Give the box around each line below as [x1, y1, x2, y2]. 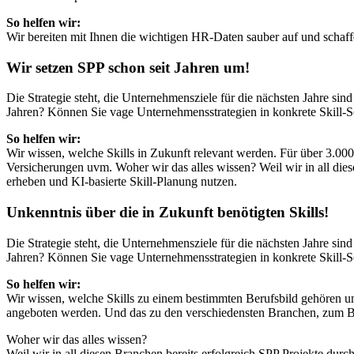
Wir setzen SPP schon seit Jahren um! [6, 58, 250, 76]
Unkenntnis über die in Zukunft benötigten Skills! [6, 204, 329, 221]
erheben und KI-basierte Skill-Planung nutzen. [6, 175, 237, 189]
